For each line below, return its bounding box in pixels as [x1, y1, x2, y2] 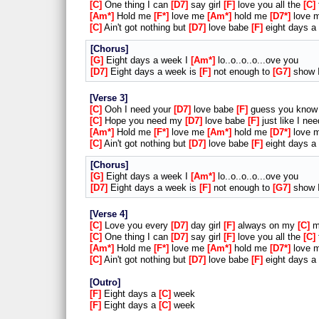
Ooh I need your [102, 104, 174, 115]
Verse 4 [93, 209, 125, 220]
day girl [188, 220, 224, 231]
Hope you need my [102, 115, 185, 127]
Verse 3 [93, 93, 125, 104]
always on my [235, 220, 298, 231]
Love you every [102, 220, 171, 231]
